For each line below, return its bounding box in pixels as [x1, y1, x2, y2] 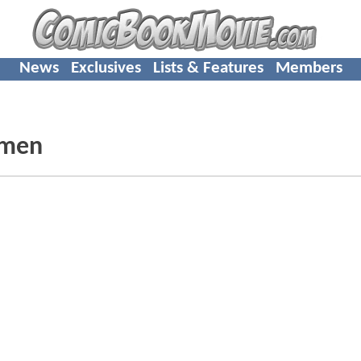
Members [275, 59, 342, 77]
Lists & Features [152, 59, 263, 77]
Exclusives [70, 59, 141, 77]
